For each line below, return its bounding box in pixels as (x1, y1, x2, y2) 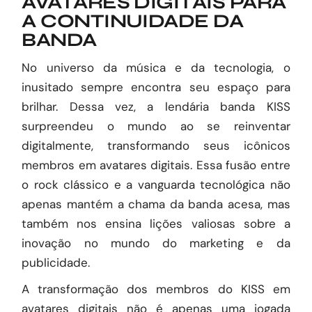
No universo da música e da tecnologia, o (22, 60, 290, 75)
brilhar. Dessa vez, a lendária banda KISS (22, 99, 290, 114)
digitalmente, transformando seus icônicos (22, 138, 290, 153)
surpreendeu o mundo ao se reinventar (22, 118, 290, 134)
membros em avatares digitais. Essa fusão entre (22, 157, 290, 173)
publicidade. (22, 255, 91, 270)
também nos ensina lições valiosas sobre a (22, 216, 290, 231)
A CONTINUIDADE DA (22, 10, 244, 32)
